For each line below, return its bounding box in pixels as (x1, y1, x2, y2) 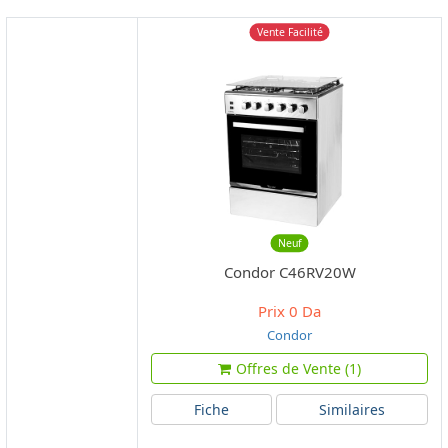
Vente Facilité (256, 25, 323, 40)
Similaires (319, 399, 385, 419)
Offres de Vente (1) (236, 358, 361, 378)
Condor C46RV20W (223, 261, 356, 282)
